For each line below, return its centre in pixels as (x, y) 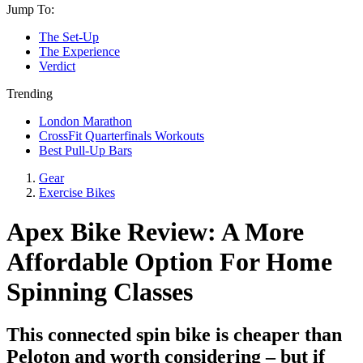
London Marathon (85, 121)
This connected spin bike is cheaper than (174, 335)
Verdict (57, 66)
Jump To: (30, 9)
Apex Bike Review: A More (155, 231)
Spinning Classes (100, 291)
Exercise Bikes (77, 192)
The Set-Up (69, 36)
